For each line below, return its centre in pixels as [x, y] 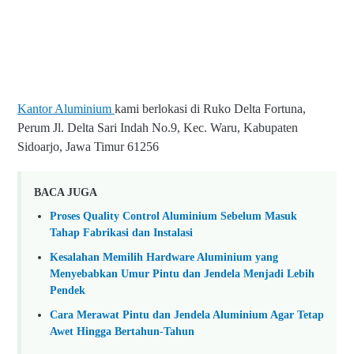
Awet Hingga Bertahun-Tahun [122, 331]
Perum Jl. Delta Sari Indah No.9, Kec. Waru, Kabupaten [158, 127]
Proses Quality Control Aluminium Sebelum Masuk [173, 216]
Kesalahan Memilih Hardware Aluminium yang [164, 257]
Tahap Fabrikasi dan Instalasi [121, 233]
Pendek [68, 290]
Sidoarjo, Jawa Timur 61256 [88, 146]
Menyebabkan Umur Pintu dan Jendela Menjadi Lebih [182, 274]
